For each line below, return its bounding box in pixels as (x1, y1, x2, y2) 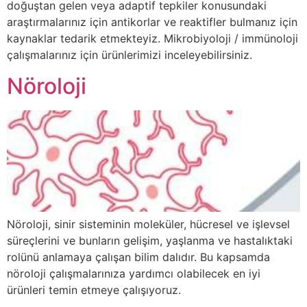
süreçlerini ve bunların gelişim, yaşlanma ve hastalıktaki (7, 233, 293, 247)
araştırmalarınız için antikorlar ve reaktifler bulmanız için (7, 15, 297, 29)
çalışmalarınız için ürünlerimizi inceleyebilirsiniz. (7, 48, 252, 62)
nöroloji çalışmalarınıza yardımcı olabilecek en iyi (7, 266, 260, 280)
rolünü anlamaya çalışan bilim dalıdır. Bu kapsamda (7, 249, 270, 264)
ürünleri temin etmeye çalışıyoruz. (7, 282, 181, 297)
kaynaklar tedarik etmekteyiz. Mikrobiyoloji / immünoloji (7, 32, 298, 46)
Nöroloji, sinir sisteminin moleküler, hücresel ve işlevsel (7, 217, 290, 231)
